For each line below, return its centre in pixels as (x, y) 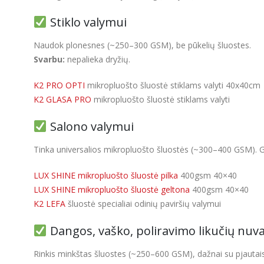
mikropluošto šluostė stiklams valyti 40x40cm (173, 85)
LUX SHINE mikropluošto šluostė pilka (106, 176)
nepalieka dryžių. (98, 60)
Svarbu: (49, 60)
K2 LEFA (49, 204)
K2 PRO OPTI (59, 85)
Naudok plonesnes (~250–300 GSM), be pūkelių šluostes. (142, 45)
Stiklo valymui (87, 22)
